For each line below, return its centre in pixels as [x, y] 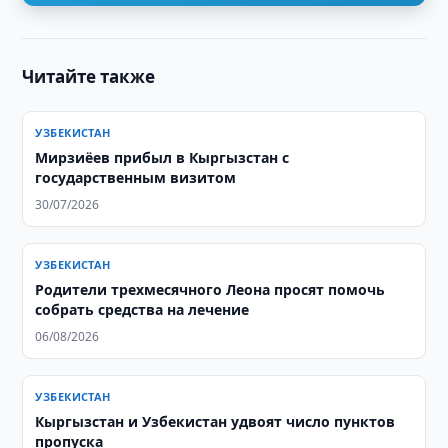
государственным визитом [136, 177]
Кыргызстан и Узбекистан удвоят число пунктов [215, 421]
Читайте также [89, 76]
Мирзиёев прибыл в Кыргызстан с [162, 157]
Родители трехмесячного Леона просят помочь [210, 289]
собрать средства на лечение [142, 309]
